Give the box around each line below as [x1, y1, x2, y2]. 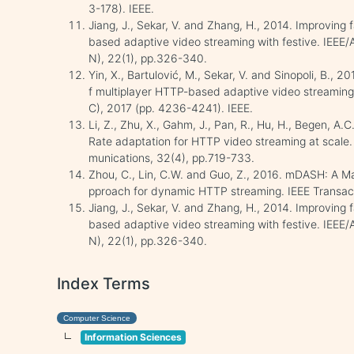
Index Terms [57, 274, 151, 293]
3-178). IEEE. [88, 2, 155, 15]
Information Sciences [85, 331, 183, 343]
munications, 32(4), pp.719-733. [88, 151, 255, 164]
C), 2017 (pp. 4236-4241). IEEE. [88, 101, 254, 115]
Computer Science [63, 314, 131, 322]
